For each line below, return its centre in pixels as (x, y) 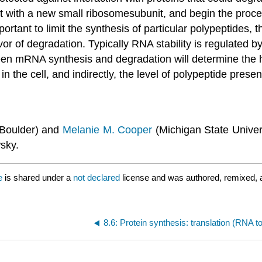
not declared (98, 177)
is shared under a (38, 177)
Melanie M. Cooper (107, 130)
